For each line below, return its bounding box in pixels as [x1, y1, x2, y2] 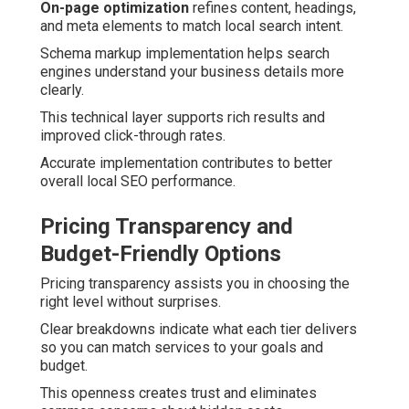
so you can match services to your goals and [40, 339, 323, 357]
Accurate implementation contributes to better [40, 154, 332, 173]
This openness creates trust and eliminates [40, 384, 317, 403]
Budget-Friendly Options [40, 241, 281, 267]
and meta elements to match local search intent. [40, 17, 343, 36]
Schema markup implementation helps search [40, 45, 330, 63]
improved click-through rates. [40, 127, 225, 145]
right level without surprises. [40, 293, 221, 311]
